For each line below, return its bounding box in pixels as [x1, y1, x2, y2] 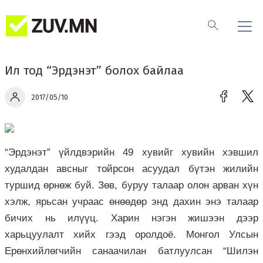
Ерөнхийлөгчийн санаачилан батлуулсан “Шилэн [5, 245, 258, 257]
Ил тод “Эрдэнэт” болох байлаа [5, 63, 184, 78]
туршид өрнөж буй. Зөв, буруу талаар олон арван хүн [5, 179, 258, 191]
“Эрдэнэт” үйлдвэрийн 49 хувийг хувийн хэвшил [5, 146, 258, 158]
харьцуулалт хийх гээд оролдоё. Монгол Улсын [5, 228, 258, 240]
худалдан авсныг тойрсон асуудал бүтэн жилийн [5, 163, 258, 174]
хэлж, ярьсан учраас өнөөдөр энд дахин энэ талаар [5, 195, 258, 207]
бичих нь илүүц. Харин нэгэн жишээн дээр [5, 212, 258, 224]
